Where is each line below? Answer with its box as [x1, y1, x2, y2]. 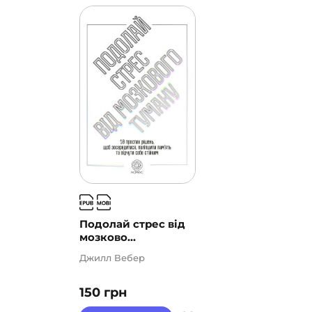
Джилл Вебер [79, 252, 145, 264]
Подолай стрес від [79, 217, 185, 231]
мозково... [79, 231, 136, 244]
